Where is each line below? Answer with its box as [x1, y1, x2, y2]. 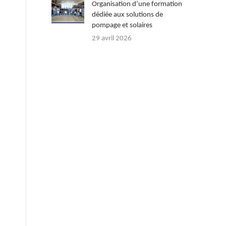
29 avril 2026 [92, 35, 132, 42]
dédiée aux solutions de [92, 11, 163, 19]
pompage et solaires [92, 22, 152, 29]
